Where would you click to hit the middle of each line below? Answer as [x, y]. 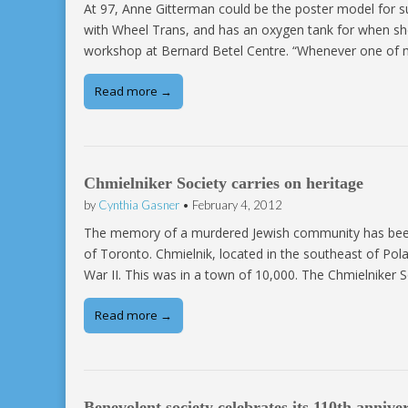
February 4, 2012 [237, 205]
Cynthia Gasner [139, 205]
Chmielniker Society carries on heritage [224, 184]
